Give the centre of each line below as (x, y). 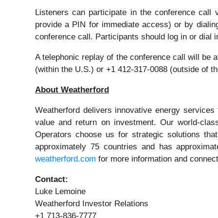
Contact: (52, 180)
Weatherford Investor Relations (92, 204)
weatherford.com (65, 159)
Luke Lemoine (60, 192)
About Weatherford (72, 90)
